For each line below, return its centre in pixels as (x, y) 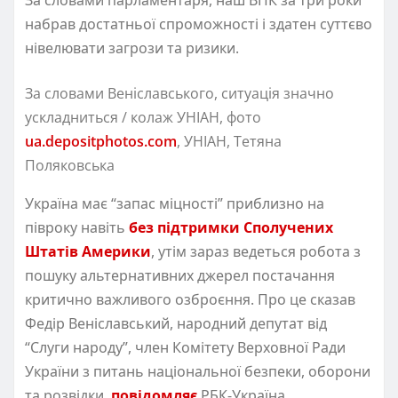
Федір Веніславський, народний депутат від (176, 323)
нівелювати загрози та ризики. (132, 48)
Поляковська (70, 165)
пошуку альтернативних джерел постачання (180, 275)
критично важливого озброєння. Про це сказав (190, 299)
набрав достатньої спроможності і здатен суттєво (199, 24)
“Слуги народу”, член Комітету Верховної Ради (185, 347)
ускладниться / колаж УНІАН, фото (143, 117)
